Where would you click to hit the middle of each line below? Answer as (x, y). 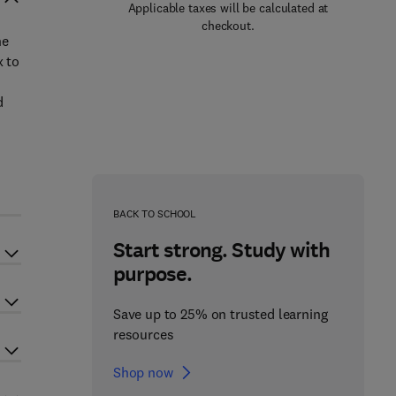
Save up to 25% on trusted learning (220, 314)
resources (143, 334)
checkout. (228, 26)
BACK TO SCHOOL (155, 213)
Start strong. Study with (221, 250)
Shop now (143, 372)
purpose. (152, 274)
